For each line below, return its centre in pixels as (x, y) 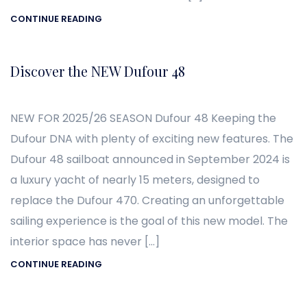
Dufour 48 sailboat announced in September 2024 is (150, 159)
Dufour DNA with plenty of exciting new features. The (152, 138)
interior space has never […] (85, 241)
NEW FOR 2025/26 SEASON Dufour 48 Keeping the (143, 118)
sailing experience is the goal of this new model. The (149, 221)
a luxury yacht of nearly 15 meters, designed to (135, 180)
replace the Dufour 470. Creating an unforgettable (147, 200)
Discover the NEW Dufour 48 (98, 71)
